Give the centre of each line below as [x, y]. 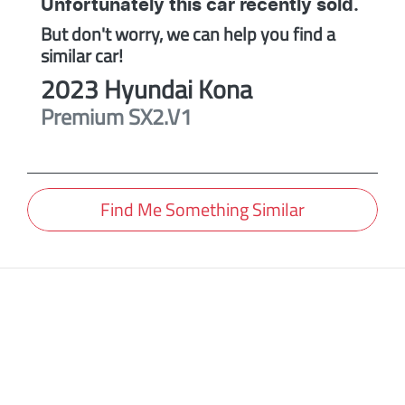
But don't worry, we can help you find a [188, 34]
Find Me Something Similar [202, 210]
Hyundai [148, 89]
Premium [82, 117]
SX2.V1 [160, 117]
